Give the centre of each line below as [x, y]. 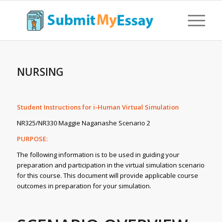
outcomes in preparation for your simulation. [84, 186]
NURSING [40, 72]
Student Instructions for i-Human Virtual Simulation [98, 107]
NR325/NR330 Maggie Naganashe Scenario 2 [83, 123]
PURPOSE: [32, 139]
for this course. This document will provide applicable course [107, 176]
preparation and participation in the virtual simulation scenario [111, 165]
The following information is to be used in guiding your [98, 155]
